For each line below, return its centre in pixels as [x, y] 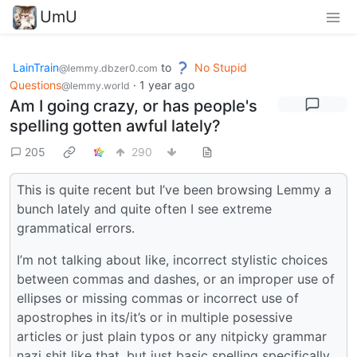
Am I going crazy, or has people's [133, 106]
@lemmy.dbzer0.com [108, 68]
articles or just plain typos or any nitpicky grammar [172, 337]
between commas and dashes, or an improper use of [176, 279]
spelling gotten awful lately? [115, 126]
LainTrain [36, 67]
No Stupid [221, 67]
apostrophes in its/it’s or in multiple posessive [155, 318]
